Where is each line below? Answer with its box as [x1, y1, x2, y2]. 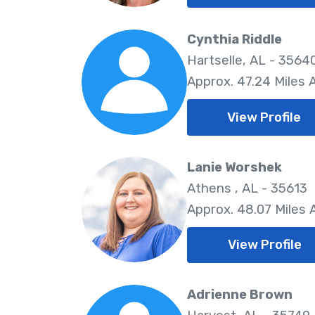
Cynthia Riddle [186, 32, 282, 48]
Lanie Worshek [186, 159, 282, 175]
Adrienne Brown [186, 287, 292, 303]
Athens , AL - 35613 [186, 180, 307, 196]
